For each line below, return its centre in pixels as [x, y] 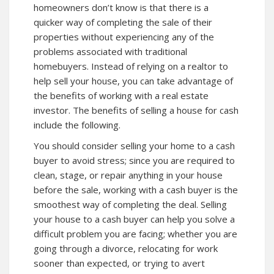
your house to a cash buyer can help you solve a [134, 219]
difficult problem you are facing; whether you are [135, 233]
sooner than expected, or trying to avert [119, 263]
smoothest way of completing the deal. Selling [130, 204]
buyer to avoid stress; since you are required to [134, 160]
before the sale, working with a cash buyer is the [136, 189]
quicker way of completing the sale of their [123, 22]
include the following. [77, 124]
